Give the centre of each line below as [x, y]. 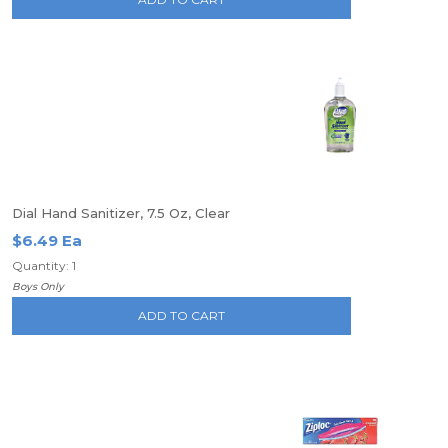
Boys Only [38, 286]
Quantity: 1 [44, 265]
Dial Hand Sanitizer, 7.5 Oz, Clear [121, 213]
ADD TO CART [182, 315]
